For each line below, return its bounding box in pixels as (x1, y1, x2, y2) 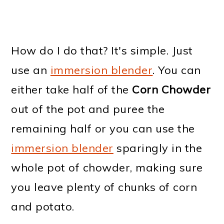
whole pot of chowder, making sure (11, 160, 203, 174)
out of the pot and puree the (11, 101, 165, 116)
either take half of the (11, 82, 132, 96)
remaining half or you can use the (11, 121, 195, 135)
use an (11, 62, 50, 77)
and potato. (11, 199, 74, 213)
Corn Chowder (132, 82, 211, 96)
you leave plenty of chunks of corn (11, 179, 197, 194)
